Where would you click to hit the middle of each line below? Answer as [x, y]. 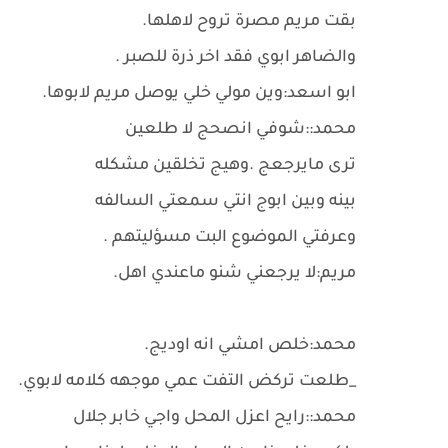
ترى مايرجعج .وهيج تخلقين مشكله [223, 166]
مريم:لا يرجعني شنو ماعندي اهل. [234, 274]
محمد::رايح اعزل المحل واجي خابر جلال [212, 418]
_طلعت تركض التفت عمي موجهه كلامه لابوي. [187, 382]
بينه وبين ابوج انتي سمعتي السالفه [225, 202]
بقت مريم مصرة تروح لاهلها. [249, 22]
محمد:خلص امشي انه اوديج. [250, 346]
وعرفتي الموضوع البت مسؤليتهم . [229, 238]
